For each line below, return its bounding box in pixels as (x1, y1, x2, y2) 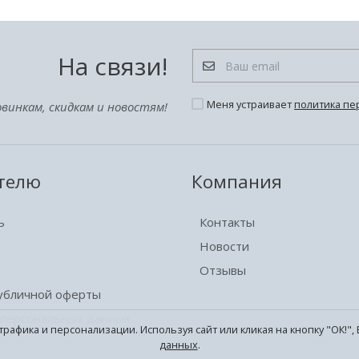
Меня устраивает (207, 97, 294, 111)
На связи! (58, 49, 167, 83)
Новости (200, 238, 249, 254)
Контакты (200, 214, 255, 230)
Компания (192, 169, 282, 194)
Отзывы (200, 262, 246, 278)
